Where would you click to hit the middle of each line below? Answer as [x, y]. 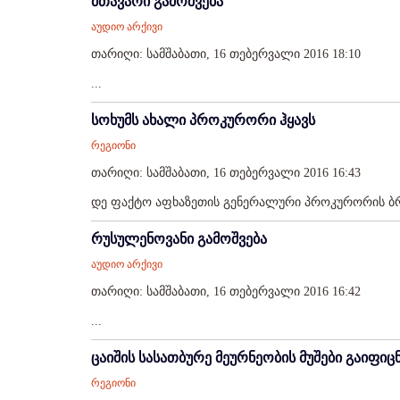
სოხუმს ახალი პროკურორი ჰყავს [203, 120]
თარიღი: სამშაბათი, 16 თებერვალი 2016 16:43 [226, 173]
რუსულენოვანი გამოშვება [179, 239]
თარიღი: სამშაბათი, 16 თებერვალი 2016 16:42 [226, 292]
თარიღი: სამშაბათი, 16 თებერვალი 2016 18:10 [226, 54]
